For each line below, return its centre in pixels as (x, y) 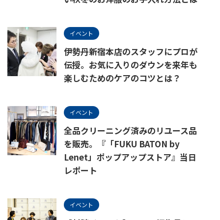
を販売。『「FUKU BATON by (122, 144)
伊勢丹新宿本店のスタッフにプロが (131, 52)
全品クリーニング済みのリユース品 (130, 131)
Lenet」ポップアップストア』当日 (130, 157)
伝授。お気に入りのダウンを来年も (131, 65)
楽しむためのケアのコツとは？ (122, 78)
